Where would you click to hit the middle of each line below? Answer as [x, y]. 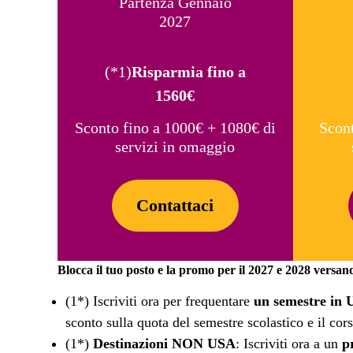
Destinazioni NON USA [164, 344]
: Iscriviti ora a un [289, 344]
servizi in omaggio [175, 146]
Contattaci [175, 206]
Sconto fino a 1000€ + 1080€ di [175, 127]
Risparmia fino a [188, 71]
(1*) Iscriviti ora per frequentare [160, 301]
